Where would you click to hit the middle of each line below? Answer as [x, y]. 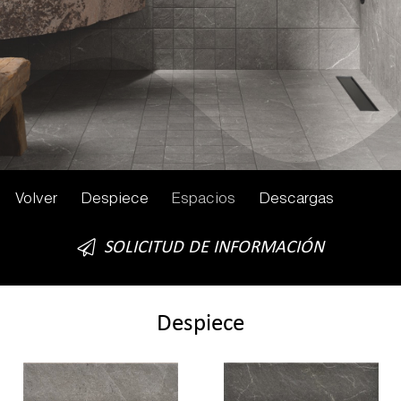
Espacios [203, 200]
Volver [36, 200]
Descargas [296, 200]
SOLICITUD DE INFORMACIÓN [214, 248]
